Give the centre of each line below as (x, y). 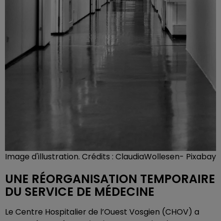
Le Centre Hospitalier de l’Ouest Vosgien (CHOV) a (102, 212)
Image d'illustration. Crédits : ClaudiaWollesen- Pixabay (110, 157)
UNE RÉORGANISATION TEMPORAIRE (110, 179)
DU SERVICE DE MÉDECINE (80, 192)
